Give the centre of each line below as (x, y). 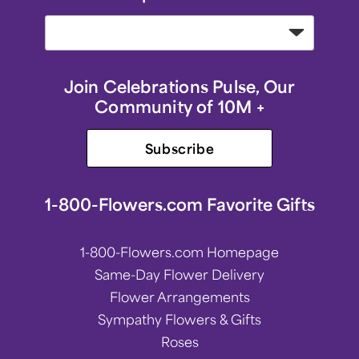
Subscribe (179, 148)
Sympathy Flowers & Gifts (179, 319)
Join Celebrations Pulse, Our (179, 86)
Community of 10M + (179, 106)
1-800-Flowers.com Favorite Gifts (179, 204)
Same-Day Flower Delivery (179, 274)
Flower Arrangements (179, 296)
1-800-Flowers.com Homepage (179, 252)
